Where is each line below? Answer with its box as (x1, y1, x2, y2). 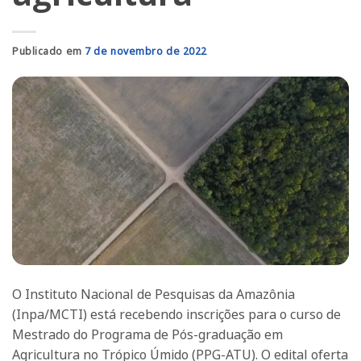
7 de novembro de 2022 (85, 44, 208, 58)
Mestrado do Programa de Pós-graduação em (12, 326, 283, 344)
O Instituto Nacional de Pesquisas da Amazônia (12, 285, 295, 304)
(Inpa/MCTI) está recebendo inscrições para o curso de (12, 305, 341, 324)
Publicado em (12, 44, 85, 58)
